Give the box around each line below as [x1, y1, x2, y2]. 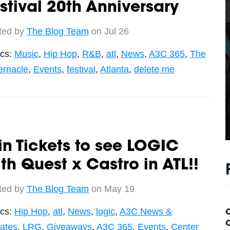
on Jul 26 [88, 26, 129, 36]
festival [66, 64, 95, 74]
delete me [133, 64, 175, 74]
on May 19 [88, 183, 135, 194]
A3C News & [119, 206, 172, 217]
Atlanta [100, 64, 129, 74]
